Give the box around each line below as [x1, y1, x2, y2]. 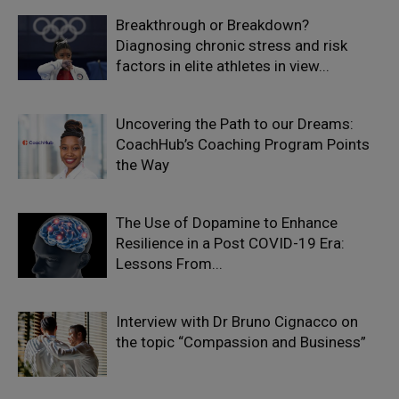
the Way [116, 156, 169, 174]
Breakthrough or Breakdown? [116, 16, 309, 34]
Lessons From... [116, 255, 223, 273]
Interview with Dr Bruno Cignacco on [116, 313, 358, 330]
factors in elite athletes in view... [116, 57, 330, 75]
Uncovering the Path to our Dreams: [116, 115, 354, 133]
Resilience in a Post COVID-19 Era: [116, 234, 345, 252]
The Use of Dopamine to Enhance [116, 214, 338, 232]
